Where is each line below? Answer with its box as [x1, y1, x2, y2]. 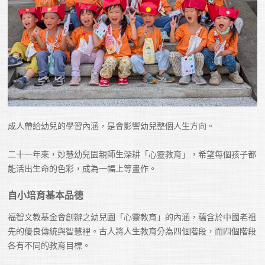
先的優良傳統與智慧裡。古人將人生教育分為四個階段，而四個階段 [8, 225, 257, 237]
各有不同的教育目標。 [8, 239, 91, 251]
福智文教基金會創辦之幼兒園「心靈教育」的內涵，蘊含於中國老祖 [8, 211, 257, 223]
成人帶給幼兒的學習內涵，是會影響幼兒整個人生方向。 [8, 119, 215, 131]
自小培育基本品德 [8, 188, 84, 202]
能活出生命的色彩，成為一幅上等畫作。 [8, 161, 160, 174]
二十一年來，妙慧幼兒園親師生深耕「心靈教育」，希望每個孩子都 [8, 147, 257, 160]
